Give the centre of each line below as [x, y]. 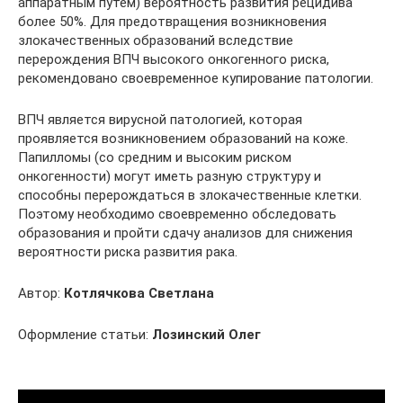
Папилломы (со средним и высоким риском [155, 157]
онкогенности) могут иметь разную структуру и [170, 176]
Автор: [41, 293]
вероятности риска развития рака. [128, 252]
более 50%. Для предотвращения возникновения [172, 22]
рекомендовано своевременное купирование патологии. [196, 78]
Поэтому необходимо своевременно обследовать [177, 214]
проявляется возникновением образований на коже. [183, 139]
